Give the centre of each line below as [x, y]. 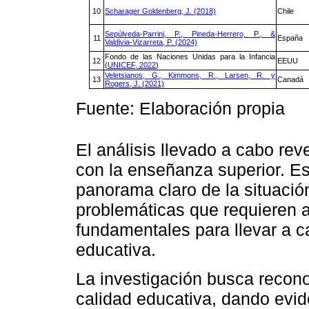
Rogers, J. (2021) [134, 84]
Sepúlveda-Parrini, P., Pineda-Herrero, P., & [190, 34]
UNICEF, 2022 [132, 65]
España [290, 38]
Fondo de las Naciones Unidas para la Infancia [190, 57]
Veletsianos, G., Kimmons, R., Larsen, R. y [190, 76]
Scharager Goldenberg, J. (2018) [160, 11]
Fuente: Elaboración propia [180, 108]
